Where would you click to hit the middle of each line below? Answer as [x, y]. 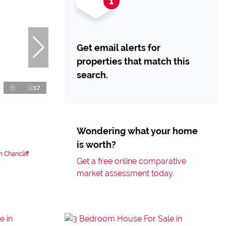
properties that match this [133, 61]
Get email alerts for [119, 48]
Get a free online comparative [131, 161]
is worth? [96, 145]
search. [92, 75]
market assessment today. [125, 173]
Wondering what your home [137, 131]
